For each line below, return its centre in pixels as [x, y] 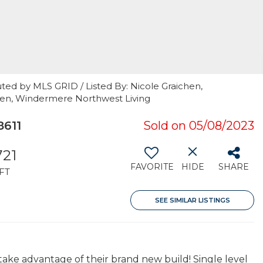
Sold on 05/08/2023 [199, 126]
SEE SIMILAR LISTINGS [192, 200]
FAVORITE [152, 167]
